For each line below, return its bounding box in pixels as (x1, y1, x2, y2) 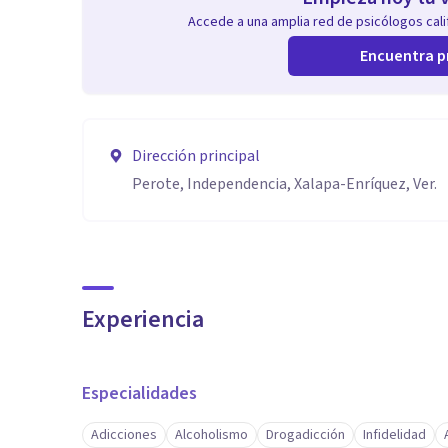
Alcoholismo (175, 425, 248, 445)
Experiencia (82, 302, 204, 337)
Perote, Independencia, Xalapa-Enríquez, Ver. (132, 173, 437, 195)
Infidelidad (363, 425, 426, 445)
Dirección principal (132, 145, 260, 167)
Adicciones (91, 425, 157, 445)
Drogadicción (266, 425, 345, 445)
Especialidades (82, 381, 197, 406)
